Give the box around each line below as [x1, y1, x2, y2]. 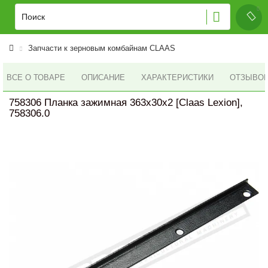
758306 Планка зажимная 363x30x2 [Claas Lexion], [9, 97, 243, 108]
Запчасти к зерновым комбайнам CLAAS [28, 44, 175, 53]
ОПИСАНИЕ [81, 73, 125, 82]
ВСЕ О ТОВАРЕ [7, 72, 65, 82]
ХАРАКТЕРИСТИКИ [141, 73, 214, 82]
